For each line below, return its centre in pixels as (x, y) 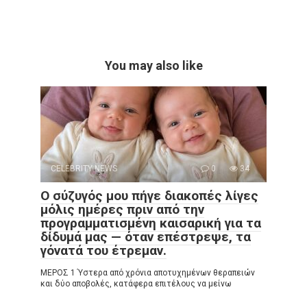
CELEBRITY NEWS (84, 169)
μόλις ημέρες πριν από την (122, 210)
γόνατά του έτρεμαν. (103, 251)
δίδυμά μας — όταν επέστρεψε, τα (146, 237)
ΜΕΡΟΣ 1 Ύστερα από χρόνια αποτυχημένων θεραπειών (148, 273)
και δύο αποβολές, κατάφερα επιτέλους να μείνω (136, 284)
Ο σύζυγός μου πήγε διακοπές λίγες (149, 196)
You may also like (153, 66)
